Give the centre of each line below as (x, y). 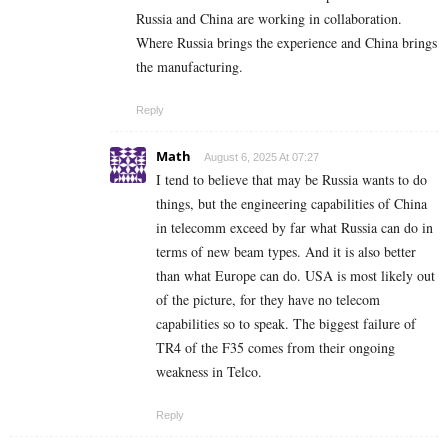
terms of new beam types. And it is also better (286, 251)
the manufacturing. (189, 66)
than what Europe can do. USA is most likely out (295, 275)
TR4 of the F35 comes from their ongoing (275, 347)
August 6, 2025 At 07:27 (261, 156)
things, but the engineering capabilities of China (291, 203)
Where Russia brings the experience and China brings (286, 42)
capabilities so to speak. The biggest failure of (286, 323)
